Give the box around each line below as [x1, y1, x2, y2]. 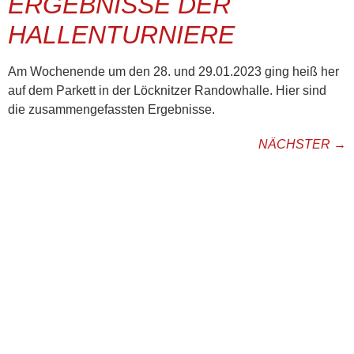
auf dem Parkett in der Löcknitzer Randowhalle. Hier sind [8, 84, 326, 98]
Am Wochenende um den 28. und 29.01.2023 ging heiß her [8, 65, 339, 79]
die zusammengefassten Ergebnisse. [8, 103, 215, 117]
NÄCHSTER [258, 137, 333, 152]
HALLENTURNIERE [8, 21, 235, 50]
